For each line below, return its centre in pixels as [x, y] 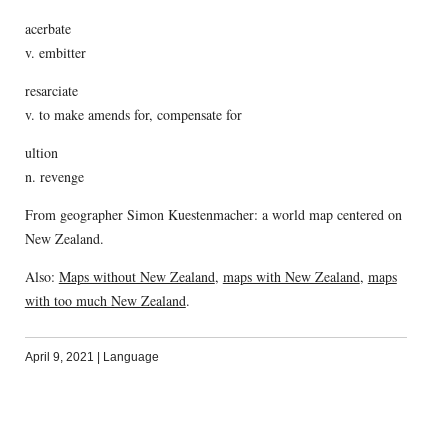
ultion [41, 153]
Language [130, 357]
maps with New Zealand [291, 277]
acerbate [47, 29]
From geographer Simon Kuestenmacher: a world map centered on [213, 215]
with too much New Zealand [105, 301]
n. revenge [54, 177]
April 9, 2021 [59, 357]
